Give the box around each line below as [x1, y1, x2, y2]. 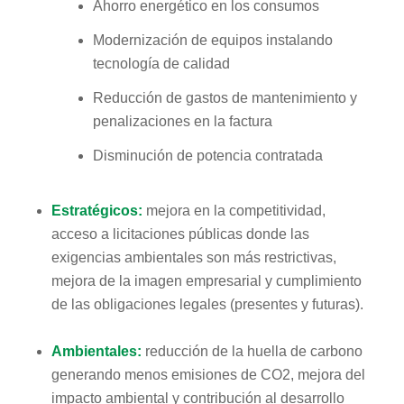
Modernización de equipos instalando [92, 32, 333, 49]
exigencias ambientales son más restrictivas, [50, 250, 336, 266]
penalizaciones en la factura [92, 114, 272, 130]
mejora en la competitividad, [142, 203, 326, 219]
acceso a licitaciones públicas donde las [50, 226, 309, 243]
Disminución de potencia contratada [92, 148, 323, 164]
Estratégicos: [50, 203, 142, 219]
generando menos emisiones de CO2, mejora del [50, 367, 365, 383]
